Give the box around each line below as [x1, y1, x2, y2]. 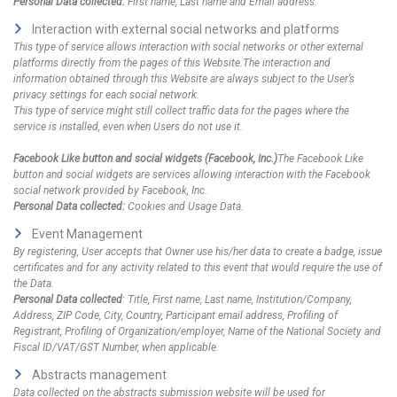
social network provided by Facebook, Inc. [13, 184, 207, 197]
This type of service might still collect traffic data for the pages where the [13, 105, 349, 117]
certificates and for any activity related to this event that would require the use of [13, 261, 382, 274]
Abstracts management [32, 368, 167, 382]
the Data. [13, 277, 54, 290]
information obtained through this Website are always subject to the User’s [13, 73, 354, 85]
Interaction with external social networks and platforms [32, 22, 339, 36]
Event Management [32, 227, 143, 241]
